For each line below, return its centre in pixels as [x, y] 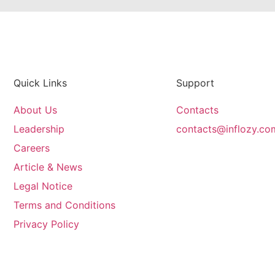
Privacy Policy [46, 224]
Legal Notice [43, 186]
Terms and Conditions [64, 205]
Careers [32, 148]
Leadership [39, 129]
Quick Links [40, 83]
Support [195, 83]
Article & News [48, 167]
